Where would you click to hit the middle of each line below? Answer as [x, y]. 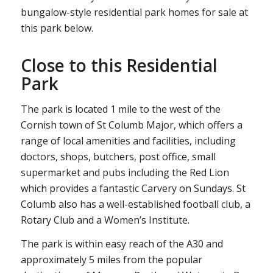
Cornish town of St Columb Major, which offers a [131, 125]
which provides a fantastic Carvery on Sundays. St [133, 188]
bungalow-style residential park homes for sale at [134, 12]
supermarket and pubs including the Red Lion [125, 172]
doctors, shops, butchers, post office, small [118, 156]
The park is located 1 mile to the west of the [120, 109]
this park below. [57, 28]
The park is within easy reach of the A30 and [122, 244]
